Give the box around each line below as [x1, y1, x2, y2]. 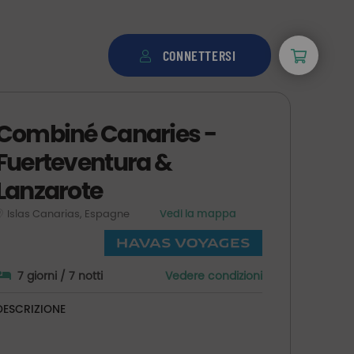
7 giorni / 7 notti [17, 267, 103, 284]
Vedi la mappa [159, 206, 236, 221]
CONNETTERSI [162, 47, 236, 65]
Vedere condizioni [164, 267, 262, 284]
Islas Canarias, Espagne [6, 206, 132, 221]
